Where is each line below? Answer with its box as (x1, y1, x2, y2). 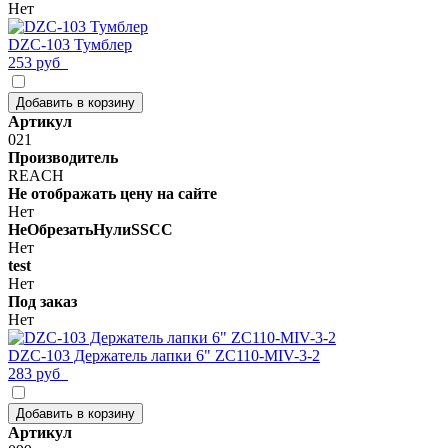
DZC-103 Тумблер (8, 35, 132, 53)
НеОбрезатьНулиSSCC (8, 220, 173, 238)
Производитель (8, 148, 118, 166)
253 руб (8, 53, 68, 71)
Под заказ (8, 292, 77, 310)
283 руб (8, 364, 68, 382)
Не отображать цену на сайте (8, 184, 217, 202)
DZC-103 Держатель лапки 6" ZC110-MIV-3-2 (8, 346, 320, 364)
